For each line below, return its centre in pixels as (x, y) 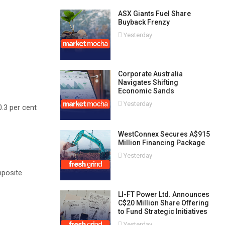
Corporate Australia (150, 74)
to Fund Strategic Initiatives (162, 211)
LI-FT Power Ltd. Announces (163, 194)
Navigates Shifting (148, 82)
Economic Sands (146, 91)
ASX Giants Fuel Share (154, 14)
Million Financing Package (161, 143)
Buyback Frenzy (144, 22)
